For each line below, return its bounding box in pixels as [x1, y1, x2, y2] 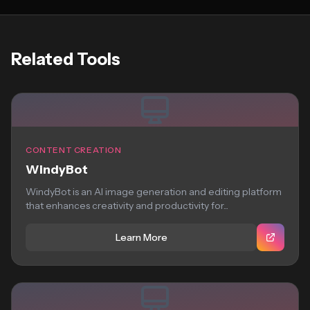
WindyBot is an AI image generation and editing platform [26, 185, 282, 198]
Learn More [115, 231, 167, 244]
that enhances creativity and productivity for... [26, 199, 228, 212]
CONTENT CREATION [26, 145, 122, 155]
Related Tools [11, 49, 120, 69]
